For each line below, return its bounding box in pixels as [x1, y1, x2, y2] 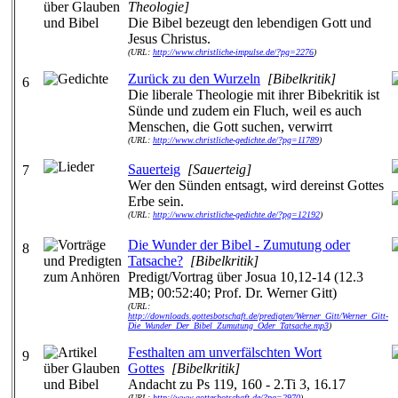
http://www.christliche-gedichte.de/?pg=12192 [153, 210, 320, 219]
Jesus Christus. [128, 31, 211, 46]
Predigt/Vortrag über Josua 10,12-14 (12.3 [128, 269, 363, 284]
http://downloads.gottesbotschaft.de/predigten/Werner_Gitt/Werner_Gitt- [128, 311, 388, 321]
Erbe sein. [128, 194, 184, 209]
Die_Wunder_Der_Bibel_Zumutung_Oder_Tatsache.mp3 [128, 321, 329, 330]
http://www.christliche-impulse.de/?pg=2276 [153, 47, 314, 57]
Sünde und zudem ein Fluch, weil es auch [128, 103, 362, 118]
